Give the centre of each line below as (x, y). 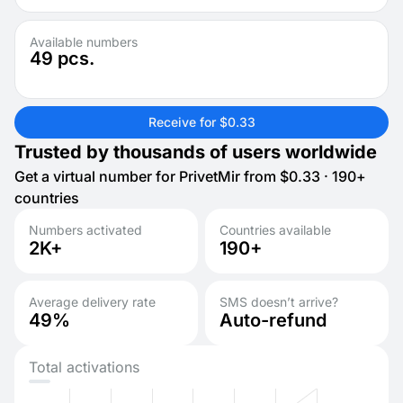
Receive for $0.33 (201, 122)
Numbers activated (85, 230)
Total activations (84, 367)
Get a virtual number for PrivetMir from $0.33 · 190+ (190, 176)
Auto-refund (273, 320)
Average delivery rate (92, 302)
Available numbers (84, 42)
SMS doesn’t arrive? (279, 302)
